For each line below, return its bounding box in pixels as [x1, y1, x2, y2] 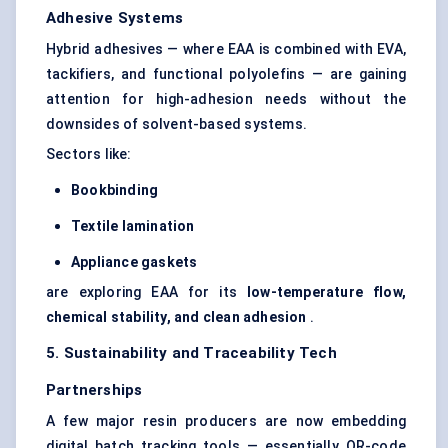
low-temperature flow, [247, 284, 406, 301]
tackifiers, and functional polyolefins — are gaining [46, 66, 406, 83]
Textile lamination [71, 218, 195, 235]
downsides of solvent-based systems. [46, 116, 307, 133]
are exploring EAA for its [46, 284, 248, 301]
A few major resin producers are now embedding [46, 413, 406, 430]
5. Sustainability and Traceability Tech [46, 344, 337, 363]
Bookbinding [71, 182, 159, 199]
